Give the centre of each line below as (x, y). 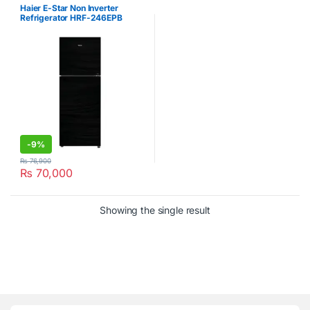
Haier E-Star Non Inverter (69, 8)
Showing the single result (155, 210)
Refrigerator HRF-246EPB (71, 17)
